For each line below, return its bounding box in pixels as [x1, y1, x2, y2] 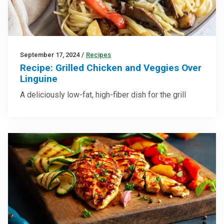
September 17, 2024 [20, 51, 79, 59]
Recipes [86, 51, 111, 59]
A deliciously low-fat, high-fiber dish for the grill [20, 90, 186, 100]
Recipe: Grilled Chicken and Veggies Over [20, 62, 201, 74]
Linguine [20, 73, 57, 85]
